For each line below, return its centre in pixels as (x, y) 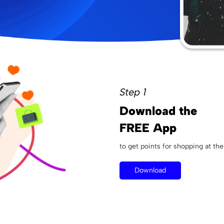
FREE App (148, 128)
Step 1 (133, 92)
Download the (158, 111)
